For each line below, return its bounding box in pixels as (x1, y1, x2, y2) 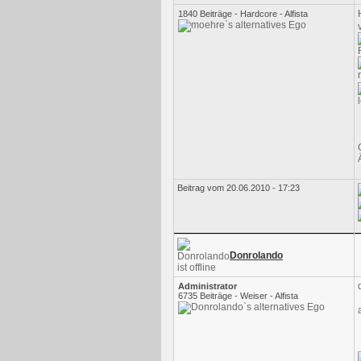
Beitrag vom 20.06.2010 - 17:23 (177, 183, 300, 193)
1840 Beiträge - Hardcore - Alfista (178, 9, 308, 19)
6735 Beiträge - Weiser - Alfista (178, 291, 298, 301)
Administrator (178, 281, 237, 291)
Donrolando (230, 250, 283, 261)
